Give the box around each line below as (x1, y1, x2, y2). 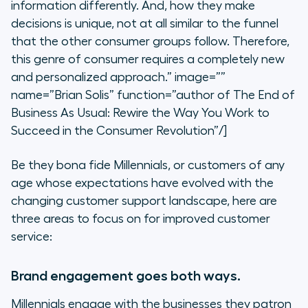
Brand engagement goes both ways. (11, 269, 241, 283)
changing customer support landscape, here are (11, 195, 277, 208)
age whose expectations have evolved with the (11, 177, 274, 190)
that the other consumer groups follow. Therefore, (11, 35, 289, 48)
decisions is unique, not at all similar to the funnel (11, 17, 278, 30)
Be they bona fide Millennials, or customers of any (11, 159, 285, 172)
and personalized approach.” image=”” (11, 71, 225, 84)
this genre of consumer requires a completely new (11, 53, 285, 66)
